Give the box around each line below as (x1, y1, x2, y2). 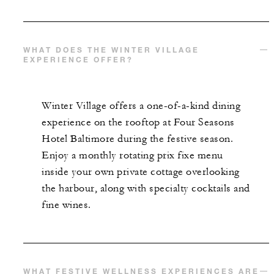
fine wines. (42, 199, 94, 212)
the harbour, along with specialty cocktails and (42, 182, 250, 195)
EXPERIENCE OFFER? (23, 54, 133, 65)
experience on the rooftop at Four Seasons (42, 116, 235, 129)
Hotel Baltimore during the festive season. (42, 133, 233, 146)
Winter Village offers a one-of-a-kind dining (42, 100, 240, 113)
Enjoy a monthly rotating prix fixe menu (42, 149, 223, 162)
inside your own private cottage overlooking (42, 166, 240, 179)
